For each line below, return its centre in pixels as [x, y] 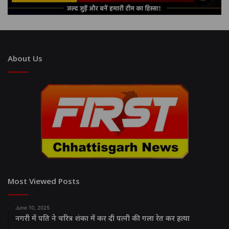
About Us [25, 58]
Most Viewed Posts [44, 181]
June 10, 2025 [32, 208]
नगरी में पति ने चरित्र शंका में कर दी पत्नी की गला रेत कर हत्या [102, 218]
